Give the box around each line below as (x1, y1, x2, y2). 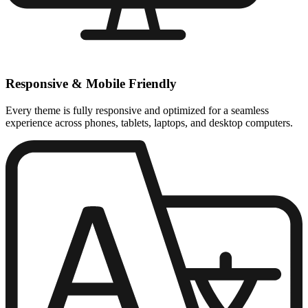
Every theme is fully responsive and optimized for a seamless (5, 104, 269, 116)
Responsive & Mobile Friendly (5, 76, 177, 91)
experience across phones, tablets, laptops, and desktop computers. (5, 117, 293, 129)
